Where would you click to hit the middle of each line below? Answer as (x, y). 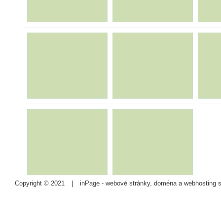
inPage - (92, 184)
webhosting (200, 184)
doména (165, 184)
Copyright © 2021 (41, 184)
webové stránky (128, 184)
